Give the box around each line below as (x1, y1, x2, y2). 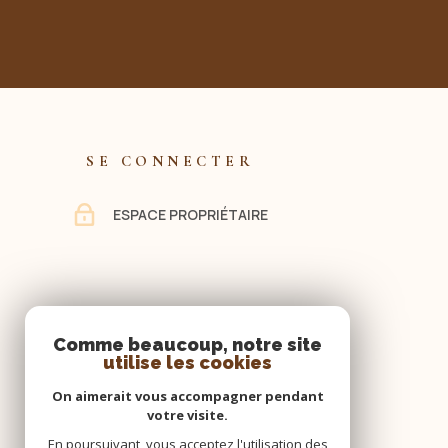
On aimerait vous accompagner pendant (51, 387, 324, 405)
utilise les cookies (103, 352, 272, 373)
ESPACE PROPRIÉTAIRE (113, 205, 268, 225)
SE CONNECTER (86, 152, 254, 171)
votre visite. (147, 406, 228, 424)
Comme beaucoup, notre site (53, 334, 322, 355)
